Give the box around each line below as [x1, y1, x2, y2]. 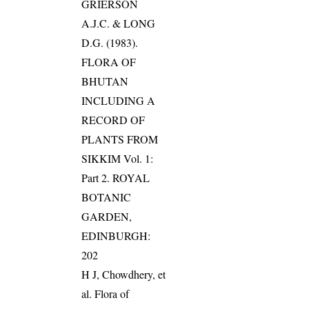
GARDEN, [81, 208, 132, 223]
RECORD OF [81, 112, 146, 127]
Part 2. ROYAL [81, 170, 150, 185]
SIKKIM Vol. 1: [81, 150, 154, 166]
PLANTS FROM [81, 131, 159, 146]
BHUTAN [81, 73, 129, 88]
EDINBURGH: [81, 228, 151, 243]
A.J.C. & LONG [81, 15, 156, 30]
